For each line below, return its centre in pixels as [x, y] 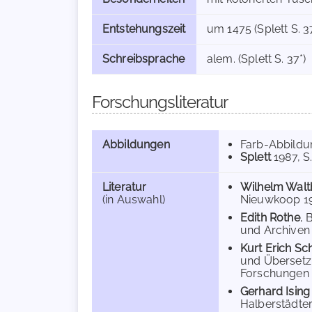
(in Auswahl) [134, 200]
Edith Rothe [270, 218]
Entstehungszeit [144, 29]
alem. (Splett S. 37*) [257, 59]
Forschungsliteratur [160, 102]
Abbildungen [136, 145]
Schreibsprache [144, 59]
